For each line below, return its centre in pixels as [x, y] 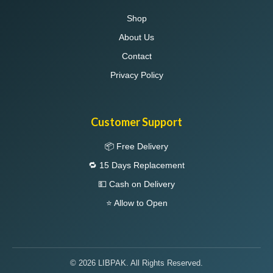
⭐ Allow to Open [136, 203]
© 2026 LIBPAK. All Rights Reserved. [136, 263]
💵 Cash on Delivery [136, 184]
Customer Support [136, 122]
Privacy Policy [136, 75]
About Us [136, 37]
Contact [136, 56]
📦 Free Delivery [136, 146]
